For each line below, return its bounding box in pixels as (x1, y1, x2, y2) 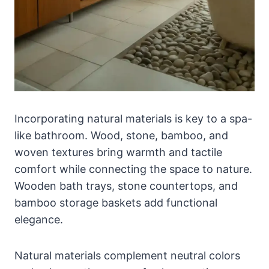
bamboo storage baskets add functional (14, 196, 217, 209)
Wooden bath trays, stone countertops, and (14, 179, 238, 192)
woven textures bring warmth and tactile (14, 145, 222, 159)
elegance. (14, 213, 63, 226)
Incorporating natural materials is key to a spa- (14, 112, 252, 125)
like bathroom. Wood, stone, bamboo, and (14, 128, 228, 142)
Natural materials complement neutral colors (14, 249, 240, 262)
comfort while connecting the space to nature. (14, 162, 252, 175)
